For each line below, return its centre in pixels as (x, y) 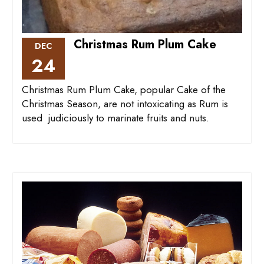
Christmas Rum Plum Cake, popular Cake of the (123, 89)
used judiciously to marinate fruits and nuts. (115, 118)
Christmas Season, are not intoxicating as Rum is (125, 103)
